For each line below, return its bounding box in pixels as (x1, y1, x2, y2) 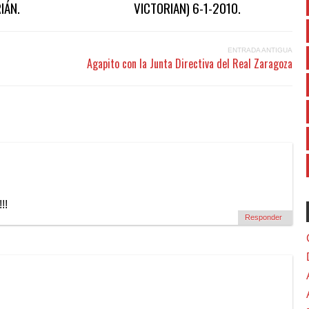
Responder (245, 212, 282, 221)
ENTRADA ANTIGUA (228, 46, 292, 54)
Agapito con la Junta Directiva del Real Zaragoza (87, 54, 292, 72)
